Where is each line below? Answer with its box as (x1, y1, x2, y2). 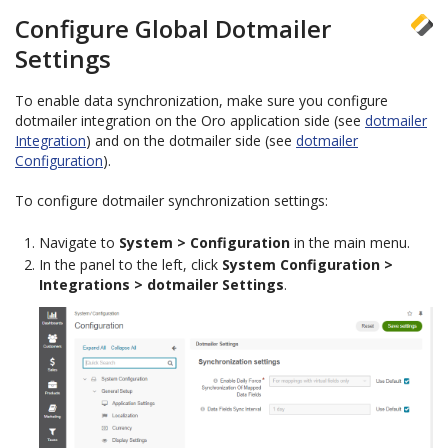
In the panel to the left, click (39, 255, 222, 274)
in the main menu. (290, 233, 410, 252)
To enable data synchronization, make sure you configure (15, 91, 388, 110)
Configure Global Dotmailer (15, 12, 331, 45)
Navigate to (39, 233, 119, 252)
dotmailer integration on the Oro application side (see (15, 111, 365, 130)
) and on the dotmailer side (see (86, 131, 296, 150)
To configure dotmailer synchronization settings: (15, 191, 328, 210)
